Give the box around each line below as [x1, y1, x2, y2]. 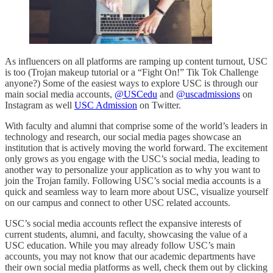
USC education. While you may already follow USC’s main [5, 239, 235, 250]
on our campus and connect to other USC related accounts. [5, 197, 230, 208]
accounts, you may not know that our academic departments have [5, 250, 255, 261]
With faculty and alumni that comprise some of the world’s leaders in [5, 120, 268, 131]
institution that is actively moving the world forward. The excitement [5, 142, 268, 153]
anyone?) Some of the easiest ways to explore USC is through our [5, 77, 258, 88]
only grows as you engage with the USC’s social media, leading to [5, 153, 260, 164]
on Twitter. [137, 99, 181, 110]
